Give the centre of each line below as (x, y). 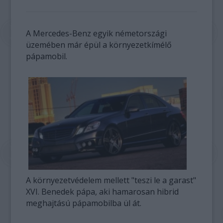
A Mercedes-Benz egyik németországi (97, 33)
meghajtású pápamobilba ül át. (84, 203)
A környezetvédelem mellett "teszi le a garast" (111, 180)
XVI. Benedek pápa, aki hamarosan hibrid (103, 191)
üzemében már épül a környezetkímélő (99, 45)
